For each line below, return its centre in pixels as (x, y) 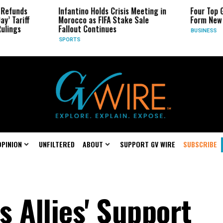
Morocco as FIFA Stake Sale (67, 20)
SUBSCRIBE (200, 144)
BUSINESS (167, 31)
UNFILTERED (57, 144)
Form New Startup (183, 20)
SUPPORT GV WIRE (148, 144)
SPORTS (33, 40)
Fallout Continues (51, 29)
